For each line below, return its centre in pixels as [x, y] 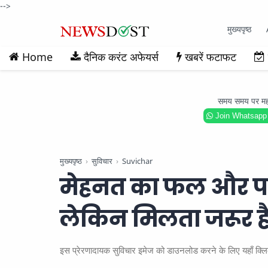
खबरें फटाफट [211, 57]
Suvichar [137, 161]
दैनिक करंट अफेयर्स [121, 57]
